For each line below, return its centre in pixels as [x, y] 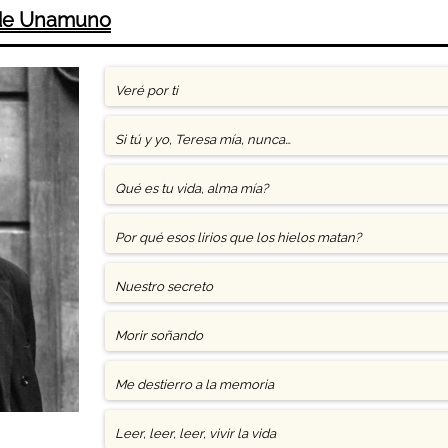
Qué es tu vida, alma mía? [192, 188]
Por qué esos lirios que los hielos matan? [238, 237]
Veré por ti [147, 90]
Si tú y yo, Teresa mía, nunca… [203, 139]
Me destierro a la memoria [195, 384]
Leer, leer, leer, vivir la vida [196, 433]
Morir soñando [159, 335]
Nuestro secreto [164, 286]
